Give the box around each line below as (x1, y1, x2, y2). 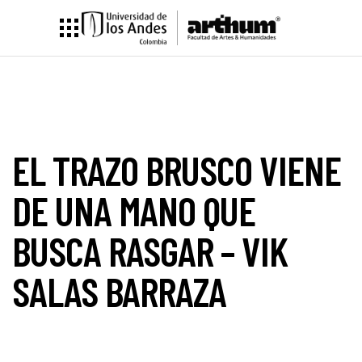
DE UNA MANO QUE (12, 186, 255, 234)
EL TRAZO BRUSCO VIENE (12, 145, 341, 194)
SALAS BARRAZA (12, 267, 226, 315)
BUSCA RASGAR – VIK (12, 226, 288, 275)
